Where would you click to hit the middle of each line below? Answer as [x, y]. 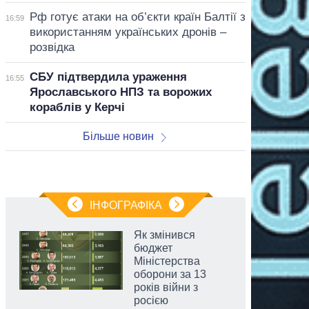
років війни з [166, 287]
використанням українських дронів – [128, 32]
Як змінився [165, 235]
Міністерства [167, 261]
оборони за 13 [170, 274]
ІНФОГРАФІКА [126, 205]
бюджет [153, 248]
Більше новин [118, 136]
